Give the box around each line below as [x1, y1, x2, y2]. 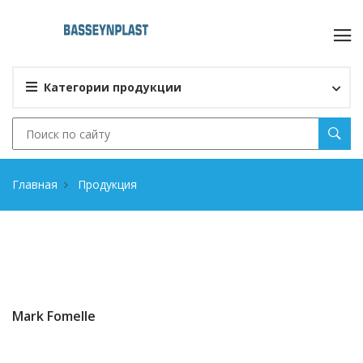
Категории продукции [44, 79, 181, 96]
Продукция [75, 177, 137, 193]
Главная [12, 177, 58, 193]
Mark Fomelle [12, 307, 96, 326]
